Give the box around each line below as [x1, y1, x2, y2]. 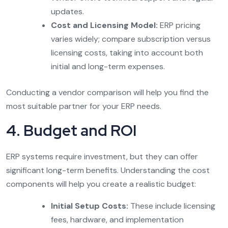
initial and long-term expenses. [51, 61, 165, 72]
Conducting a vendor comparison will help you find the [6, 87, 209, 98]
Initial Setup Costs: [51, 200, 128, 211]
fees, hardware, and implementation [51, 214, 184, 225]
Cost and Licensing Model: [51, 19, 158, 31]
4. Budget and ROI [6, 120, 136, 140]
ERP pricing [158, 19, 201, 31]
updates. [51, 6, 84, 17]
